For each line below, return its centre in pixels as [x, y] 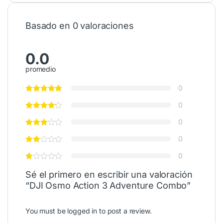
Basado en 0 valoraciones [80, 25]
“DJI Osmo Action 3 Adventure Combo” [108, 186]
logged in [82, 211]
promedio [41, 69]
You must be [47, 211]
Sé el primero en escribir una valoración [109, 175]
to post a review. [124, 211]
